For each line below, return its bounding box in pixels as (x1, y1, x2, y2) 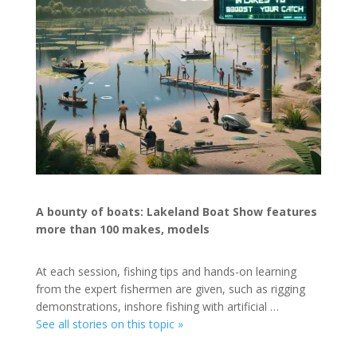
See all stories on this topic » (35, 316, 183, 332)
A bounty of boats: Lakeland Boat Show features (35, 204, 317, 220)
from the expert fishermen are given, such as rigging (35, 281, 305, 297)
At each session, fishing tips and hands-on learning (35, 264, 296, 280)
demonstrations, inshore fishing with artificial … (35, 299, 279, 315)
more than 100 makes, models (35, 222, 210, 237)
